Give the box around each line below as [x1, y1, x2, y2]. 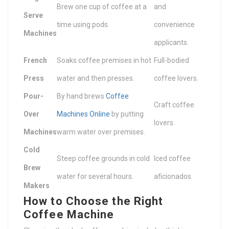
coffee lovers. [154, 74, 198, 83]
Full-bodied [154, 56, 189, 65]
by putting [110, 110, 144, 119]
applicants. [154, 38, 189, 47]
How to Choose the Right [24, 195, 164, 208]
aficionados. [154, 172, 193, 181]
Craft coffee [154, 101, 194, 109]
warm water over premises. [57, 128, 145, 136]
